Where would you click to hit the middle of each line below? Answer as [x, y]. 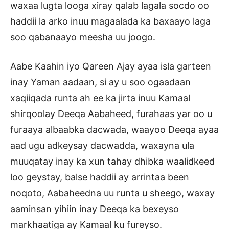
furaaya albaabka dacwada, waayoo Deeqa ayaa [114, 129]
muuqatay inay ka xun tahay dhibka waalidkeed [112, 161]
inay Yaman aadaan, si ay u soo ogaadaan [100, 82]
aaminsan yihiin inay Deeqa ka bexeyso [95, 209]
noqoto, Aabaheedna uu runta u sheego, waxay [112, 193]
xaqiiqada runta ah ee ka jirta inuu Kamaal [100, 98]
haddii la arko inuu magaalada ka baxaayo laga [110, 21]
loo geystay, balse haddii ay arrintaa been [100, 177]
